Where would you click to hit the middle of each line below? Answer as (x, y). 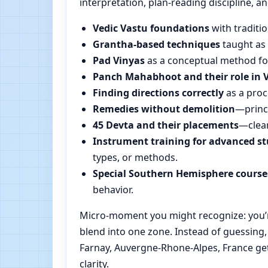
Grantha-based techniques (156, 45)
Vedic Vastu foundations (151, 28)
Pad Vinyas (119, 61)
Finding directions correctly (158, 93)
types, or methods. (135, 158)
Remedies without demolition (164, 109)
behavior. (113, 190)
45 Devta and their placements (166, 125)
